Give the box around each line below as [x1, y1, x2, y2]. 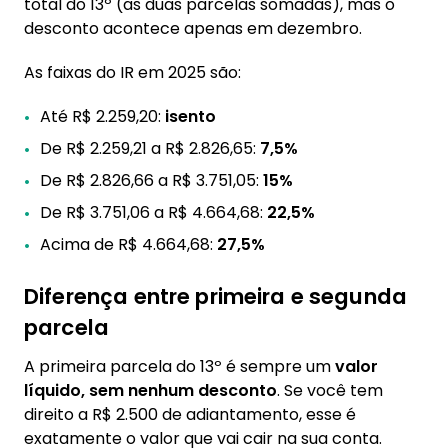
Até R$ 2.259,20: [40, 105, 165, 128]
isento [165, 105, 216, 128]
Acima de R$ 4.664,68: [40, 233, 217, 256]
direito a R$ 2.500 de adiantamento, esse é [24, 403, 356, 426]
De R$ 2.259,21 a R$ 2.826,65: [40, 137, 260, 160]
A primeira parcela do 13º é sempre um [24, 355, 335, 378]
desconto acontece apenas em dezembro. [24, 17, 362, 40]
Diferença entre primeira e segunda [24, 281, 408, 312]
